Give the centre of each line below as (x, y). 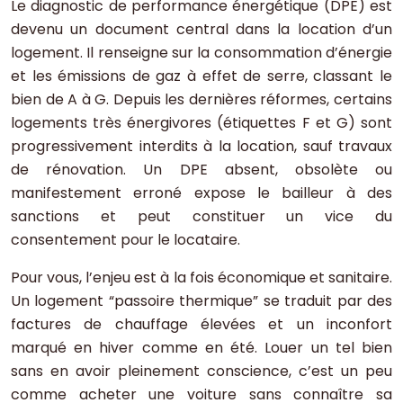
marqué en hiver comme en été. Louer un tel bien (201, 348)
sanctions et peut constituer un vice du (201, 217)
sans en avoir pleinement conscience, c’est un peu (201, 372)
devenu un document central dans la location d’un (201, 30)
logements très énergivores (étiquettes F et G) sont (201, 123)
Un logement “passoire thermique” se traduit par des (201, 301)
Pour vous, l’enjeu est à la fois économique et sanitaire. (201, 278)
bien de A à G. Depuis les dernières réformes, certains (201, 100)
